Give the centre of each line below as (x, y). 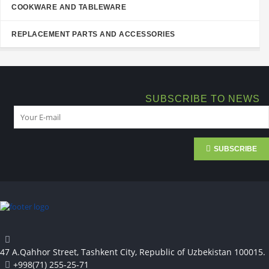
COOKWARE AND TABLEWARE (69, 7)
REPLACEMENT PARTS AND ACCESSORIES (93, 34)
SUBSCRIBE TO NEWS (203, 99)
